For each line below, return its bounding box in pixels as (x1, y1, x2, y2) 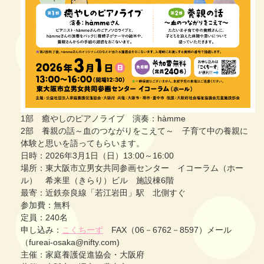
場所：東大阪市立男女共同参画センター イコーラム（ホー (21, 163, 243, 173)
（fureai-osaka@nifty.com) (21, 237, 120, 247)
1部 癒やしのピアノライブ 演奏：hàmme (21, 113, 186, 123)
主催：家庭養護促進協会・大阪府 (21, 249, 144, 259)
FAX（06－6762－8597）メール (103, 225, 232, 235)
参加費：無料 (21, 200, 70, 210)
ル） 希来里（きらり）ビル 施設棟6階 (21, 175, 174, 185)
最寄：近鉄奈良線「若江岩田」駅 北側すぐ (21, 187, 186, 197)
